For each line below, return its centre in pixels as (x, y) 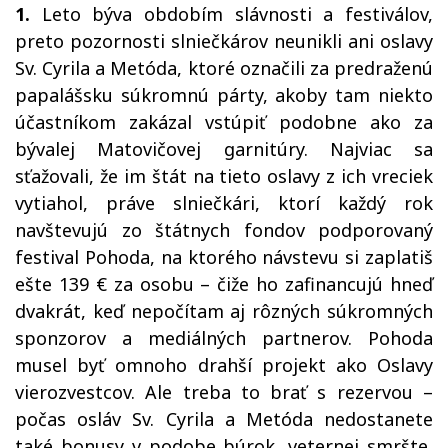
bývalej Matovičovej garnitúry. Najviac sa (224, 149)
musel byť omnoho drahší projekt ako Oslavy (224, 365)
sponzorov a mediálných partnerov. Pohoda (224, 338)
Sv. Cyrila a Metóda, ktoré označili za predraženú (224, 68)
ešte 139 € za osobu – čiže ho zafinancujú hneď (224, 284)
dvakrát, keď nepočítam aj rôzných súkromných (224, 311)
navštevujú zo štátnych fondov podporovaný (224, 230)
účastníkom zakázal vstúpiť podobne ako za (224, 122)
